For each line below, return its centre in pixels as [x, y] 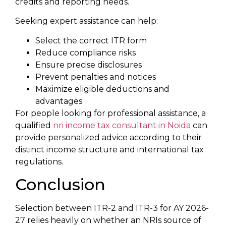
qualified [34, 125]
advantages [59, 101]
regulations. [39, 161]
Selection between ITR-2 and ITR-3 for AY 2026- [112, 208]
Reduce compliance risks [86, 52]
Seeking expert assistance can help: [87, 21]
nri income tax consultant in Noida [122, 125]
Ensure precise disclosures [89, 65]
